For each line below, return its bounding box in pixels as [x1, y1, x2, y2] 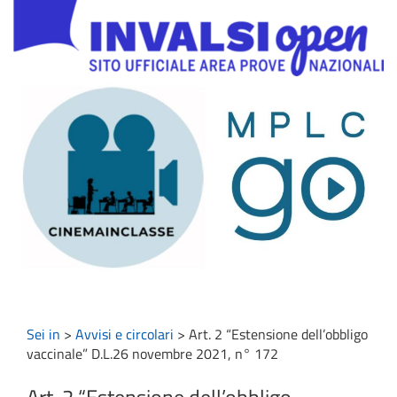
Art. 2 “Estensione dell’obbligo [189, 323, 368, 346]
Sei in [27, 323, 60, 346]
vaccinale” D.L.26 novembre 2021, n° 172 [27, 343, 278, 365]
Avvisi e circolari [75, 323, 174, 346]
